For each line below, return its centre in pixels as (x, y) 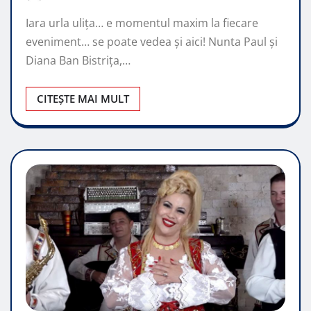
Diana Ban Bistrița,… (78, 61)
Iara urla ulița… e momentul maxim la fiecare (142, 23)
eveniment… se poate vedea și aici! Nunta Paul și (152, 42)
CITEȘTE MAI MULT (83, 99)
